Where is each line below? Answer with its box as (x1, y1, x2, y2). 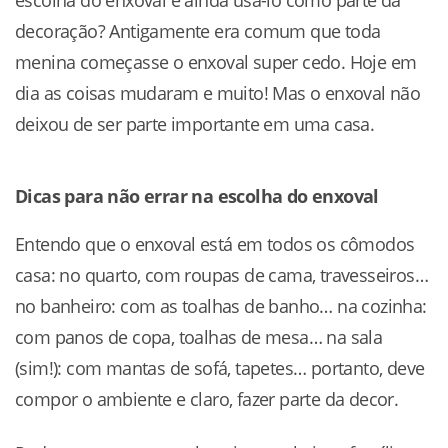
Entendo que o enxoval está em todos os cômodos (15, 232, 415, 257)
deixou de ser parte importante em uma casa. (15, 112, 375, 137)
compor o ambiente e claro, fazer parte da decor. (15, 387, 399, 412)
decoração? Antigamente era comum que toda (15, 19, 381, 44)
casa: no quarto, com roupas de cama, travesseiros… (15, 263, 428, 288)
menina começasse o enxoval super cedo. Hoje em (15, 50, 417, 75)
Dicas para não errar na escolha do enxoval (15, 183, 379, 208)
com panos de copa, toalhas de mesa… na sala (15, 325, 383, 350)
